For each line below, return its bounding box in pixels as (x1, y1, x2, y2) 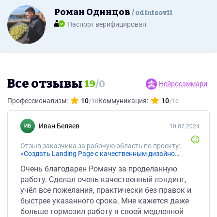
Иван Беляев (44, 122, 79, 130)
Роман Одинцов (54, 7, 132, 17)
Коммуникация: (98, 97, 148, 105)
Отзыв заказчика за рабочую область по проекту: (20, 142, 180, 150)
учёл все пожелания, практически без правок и (20, 186, 191, 195)
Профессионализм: (7, 97, 68, 105)
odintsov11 (135, 9, 172, 17)
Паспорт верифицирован (67, 20, 146, 28)
